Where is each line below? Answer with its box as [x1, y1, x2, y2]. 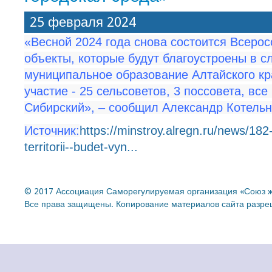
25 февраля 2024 [30, 14, 136, 30]
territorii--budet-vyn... [24, 140, 138, 154]
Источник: [24, 124, 80, 138]
